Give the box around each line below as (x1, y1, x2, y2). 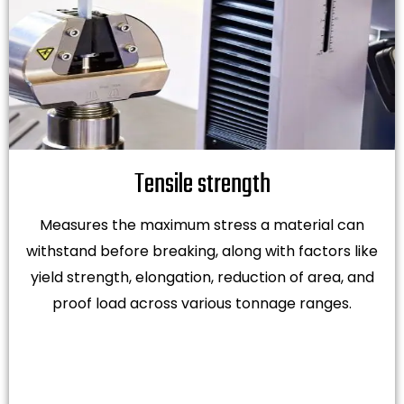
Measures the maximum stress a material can (40, 215, 364, 235)
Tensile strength (133, 164, 271, 206)
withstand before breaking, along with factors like (26, 241, 378, 262)
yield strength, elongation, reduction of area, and (30, 267, 374, 288)
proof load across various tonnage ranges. (52, 293, 352, 314)
